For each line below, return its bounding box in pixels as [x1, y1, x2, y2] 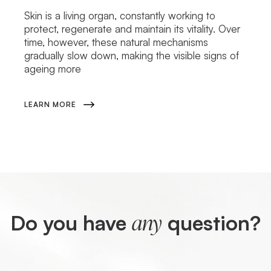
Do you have [10, 209, 132, 235]
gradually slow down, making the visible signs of [24, 48, 240, 62]
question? [162, 209, 261, 235]
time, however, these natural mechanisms [24, 35, 209, 48]
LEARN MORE [24, 99, 77, 109]
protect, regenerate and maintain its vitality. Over [24, 22, 241, 35]
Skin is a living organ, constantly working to [24, 8, 216, 22]
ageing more [24, 62, 82, 75]
